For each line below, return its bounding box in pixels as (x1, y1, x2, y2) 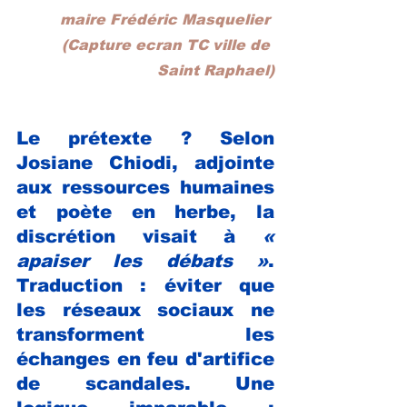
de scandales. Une (16, 373, 274, 394)
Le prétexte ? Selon (16, 128, 274, 149)
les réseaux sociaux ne (16, 300, 274, 321)
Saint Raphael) (157, 63, 274, 79)
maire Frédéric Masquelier (60, 12, 274, 28)
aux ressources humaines (16, 177, 274, 198)
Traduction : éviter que (16, 275, 274, 296)
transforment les (16, 324, 274, 345)
